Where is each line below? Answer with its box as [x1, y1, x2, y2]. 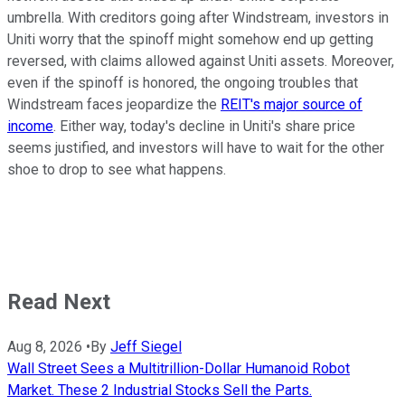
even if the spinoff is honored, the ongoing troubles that [7, 74, 358, 92]
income [7, 118, 53, 136]
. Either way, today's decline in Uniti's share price [53, 118, 355, 136]
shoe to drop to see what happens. [7, 161, 226, 179]
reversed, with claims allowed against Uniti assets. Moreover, [7, 52, 394, 71]
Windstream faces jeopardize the [7, 96, 221, 114]
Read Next [7, 289, 110, 316]
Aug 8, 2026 [7, 338, 82, 356]
